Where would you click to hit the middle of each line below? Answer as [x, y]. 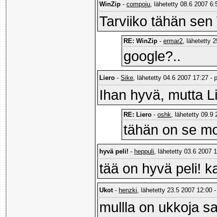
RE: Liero [138, 115]
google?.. [152, 56]
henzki [128, 190]
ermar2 [173, 41]
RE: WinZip [141, 41]
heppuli [144, 152]
